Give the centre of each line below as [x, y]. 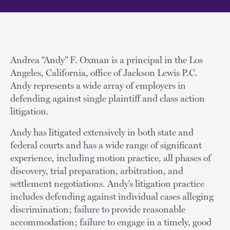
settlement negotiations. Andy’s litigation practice [107, 183]
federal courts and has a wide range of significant [106, 145]
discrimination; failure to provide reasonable [98, 209]
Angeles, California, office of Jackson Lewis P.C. [104, 72]
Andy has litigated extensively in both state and [102, 132]
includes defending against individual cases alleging [112, 196]
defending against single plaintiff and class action [108, 98]
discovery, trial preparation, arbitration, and [97, 170]
